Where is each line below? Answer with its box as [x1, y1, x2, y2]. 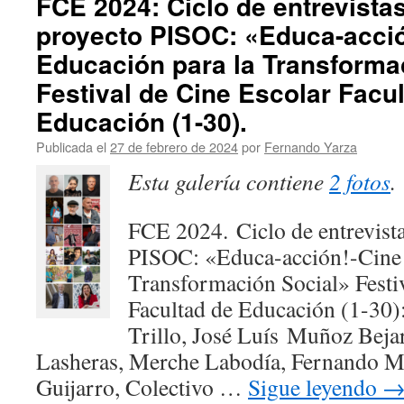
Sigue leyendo [248, 372, 382, 402]
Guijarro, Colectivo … [36, 372, 248, 402]
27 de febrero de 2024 [110, 137, 238, 156]
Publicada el [36, 137, 106, 156]
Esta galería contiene [128, 166, 329, 197]
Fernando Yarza [264, 137, 357, 156]
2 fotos [329, 166, 390, 197]
